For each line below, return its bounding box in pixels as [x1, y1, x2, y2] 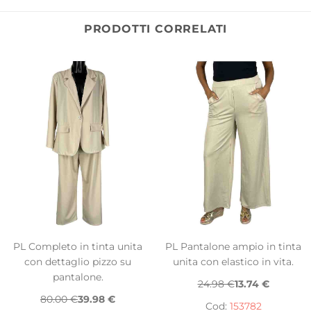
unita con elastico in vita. [173, 255, 294, 269]
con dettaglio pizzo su [24, 255, 131, 269]
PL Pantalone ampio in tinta [165, 240, 301, 253]
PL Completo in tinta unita [13, 240, 142, 253]
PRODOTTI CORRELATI [83, 22, 228, 36]
